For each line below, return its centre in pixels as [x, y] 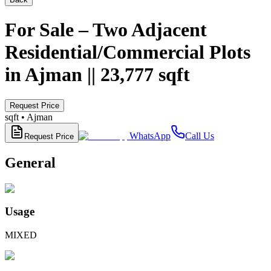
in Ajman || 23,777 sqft [97, 75]
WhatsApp [150, 135]
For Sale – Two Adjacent [106, 30]
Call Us [200, 135]
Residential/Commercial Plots [128, 52]
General [30, 162]
